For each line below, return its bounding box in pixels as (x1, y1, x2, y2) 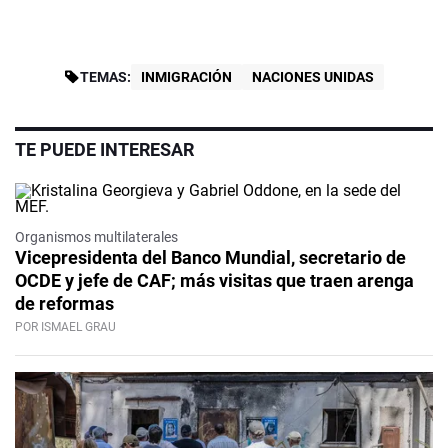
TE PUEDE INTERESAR (15, 139, 194, 161)
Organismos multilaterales (15, 229, 178, 246)
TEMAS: (80, 69, 131, 86)
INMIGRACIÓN (141, 69, 232, 86)
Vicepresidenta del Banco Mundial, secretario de (15, 247, 406, 269)
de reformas (15, 293, 114, 315)
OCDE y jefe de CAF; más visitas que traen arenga (15, 270, 414, 292)
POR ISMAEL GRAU (15, 320, 116, 335)
